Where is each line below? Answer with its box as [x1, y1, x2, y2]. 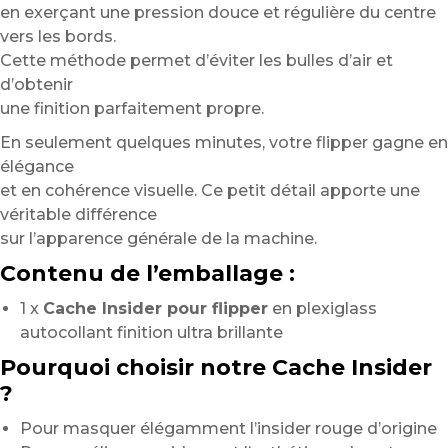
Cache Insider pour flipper [43, 299, 268, 319]
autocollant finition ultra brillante [20, 323, 283, 343]
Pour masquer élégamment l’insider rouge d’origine [20, 419, 437, 439]
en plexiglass [268, 299, 377, 319]
